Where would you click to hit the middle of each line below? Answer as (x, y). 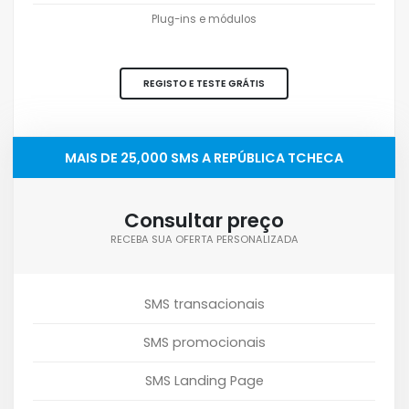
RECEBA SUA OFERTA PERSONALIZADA (204, 239)
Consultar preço (204, 220)
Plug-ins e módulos (204, 19)
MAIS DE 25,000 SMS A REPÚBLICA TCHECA (204, 157)
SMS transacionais (204, 304)
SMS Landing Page (204, 380)
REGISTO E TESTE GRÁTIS (204, 84)
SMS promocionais (204, 342)
